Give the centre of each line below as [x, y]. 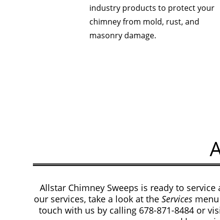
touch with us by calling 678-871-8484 [117, 210]
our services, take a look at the [97, 199]
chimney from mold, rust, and [144, 21]
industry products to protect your [152, 8]
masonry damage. [123, 35]
